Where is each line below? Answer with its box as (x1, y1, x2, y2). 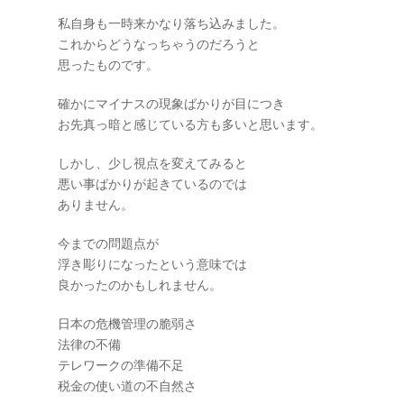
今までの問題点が (58, 236, 159, 251)
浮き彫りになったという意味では (58, 257, 247, 271)
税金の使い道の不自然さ (58, 379, 197, 393)
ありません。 (58, 197, 133, 212)
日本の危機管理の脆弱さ (58, 317, 197, 331)
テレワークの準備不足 (58, 358, 184, 372)
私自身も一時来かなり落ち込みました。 (58, 16, 285, 31)
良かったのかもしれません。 (58, 278, 222, 292)
